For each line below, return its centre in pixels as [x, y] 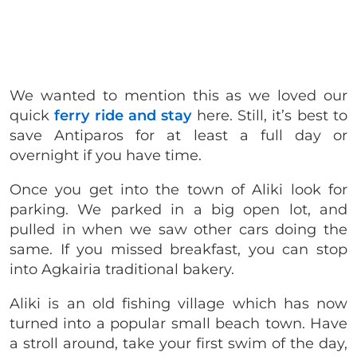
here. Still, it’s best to [270, 115]
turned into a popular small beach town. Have [178, 323]
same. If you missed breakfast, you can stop [178, 249]
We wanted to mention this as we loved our [178, 95]
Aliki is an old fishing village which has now [178, 303]
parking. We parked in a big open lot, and [178, 209]
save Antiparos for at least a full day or [178, 135]
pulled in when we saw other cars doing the [178, 229]
